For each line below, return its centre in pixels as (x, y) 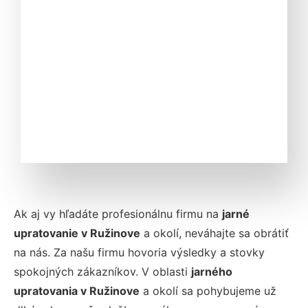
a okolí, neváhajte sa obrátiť (216, 233)
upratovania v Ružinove (77, 291)
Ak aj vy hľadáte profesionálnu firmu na (118, 214)
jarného (212, 272)
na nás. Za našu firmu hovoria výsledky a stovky (139, 252)
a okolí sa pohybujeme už (210, 291)
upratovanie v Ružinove (77, 233)
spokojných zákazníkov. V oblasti (102, 272)
